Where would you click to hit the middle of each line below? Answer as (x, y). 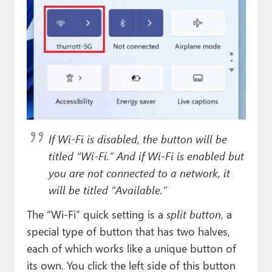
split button (193, 214)
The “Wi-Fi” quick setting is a (96, 214)
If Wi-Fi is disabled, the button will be (138, 138)
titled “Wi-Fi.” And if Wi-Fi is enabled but (146, 155)
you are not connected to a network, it (139, 172)
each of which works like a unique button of (131, 248)
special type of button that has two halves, (128, 231)
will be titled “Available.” (107, 189)
